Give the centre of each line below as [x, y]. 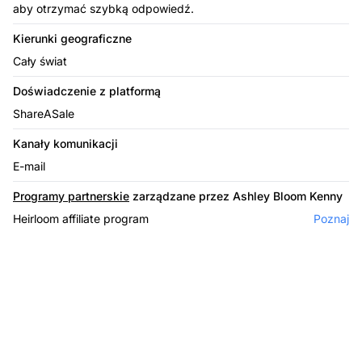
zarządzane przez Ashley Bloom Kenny [236, 196]
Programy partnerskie [71, 196]
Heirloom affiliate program [81, 218]
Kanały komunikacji [65, 143]
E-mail [29, 166]
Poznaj [331, 218]
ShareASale [44, 113]
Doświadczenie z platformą [87, 90]
